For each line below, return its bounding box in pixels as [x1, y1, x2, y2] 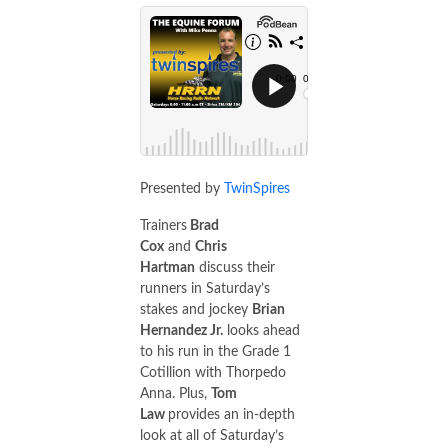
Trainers [140, 218, 187, 233]
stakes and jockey [140, 302, 252, 317]
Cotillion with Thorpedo [140, 365, 286, 380]
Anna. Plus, [140, 386, 211, 401]
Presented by [140, 181, 224, 196]
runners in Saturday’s [140, 281, 270, 296]
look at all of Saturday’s [140, 428, 284, 443]
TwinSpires [224, 181, 290, 196]
